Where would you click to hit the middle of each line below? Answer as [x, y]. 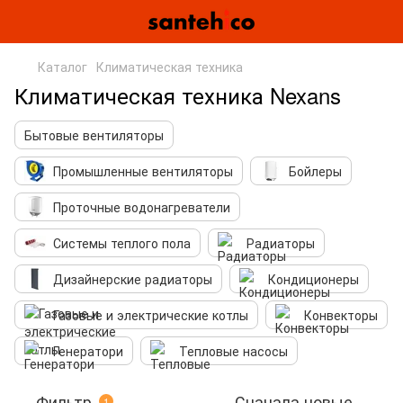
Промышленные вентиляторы [143, 171]
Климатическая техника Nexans [178, 95]
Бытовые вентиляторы [94, 135]
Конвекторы [341, 315]
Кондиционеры [313, 279]
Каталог [63, 67]
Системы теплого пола [122, 243]
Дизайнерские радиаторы [133, 279]
